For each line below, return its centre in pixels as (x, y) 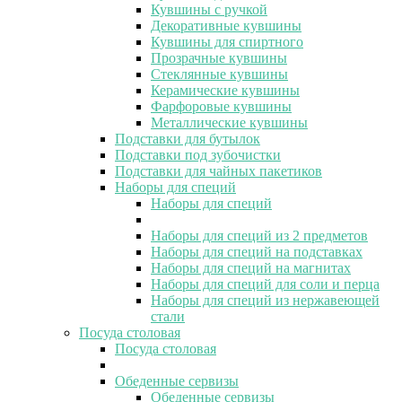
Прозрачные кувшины (219, 57)
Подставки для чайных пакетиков (218, 170)
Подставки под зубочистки (198, 154)
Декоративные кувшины (226, 25)
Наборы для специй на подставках (257, 251)
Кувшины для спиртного (227, 41)
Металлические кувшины (229, 122)
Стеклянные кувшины (219, 74)
